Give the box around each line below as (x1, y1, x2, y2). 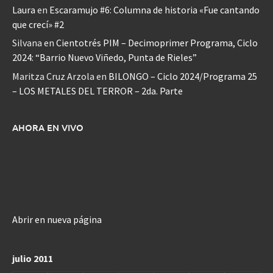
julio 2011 (12, 252, 53, 264)
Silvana (12, 37, 42, 49)
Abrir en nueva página (12, 213, 102, 225)
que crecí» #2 (12, 18, 64, 30)
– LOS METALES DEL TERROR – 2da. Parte (12, 84, 183, 97)
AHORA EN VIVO (12, 121, 83, 133)
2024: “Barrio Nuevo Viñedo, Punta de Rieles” (12, 51, 197, 64)
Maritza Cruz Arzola (12, 69, 94, 82)
